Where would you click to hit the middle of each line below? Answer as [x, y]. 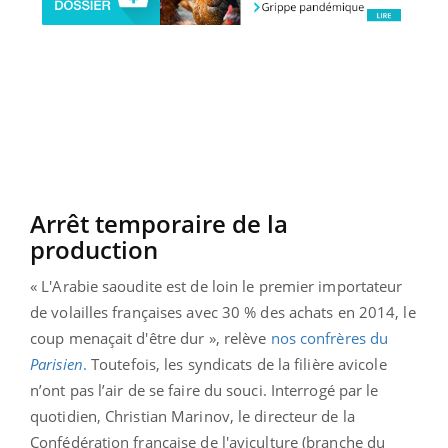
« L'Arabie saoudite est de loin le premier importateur [216, 286]
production [94, 250]
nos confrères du [329, 338]
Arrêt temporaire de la [159, 224]
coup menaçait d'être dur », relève [150, 338]
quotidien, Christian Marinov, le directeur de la [192, 416]
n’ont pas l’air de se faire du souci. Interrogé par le [204, 390]
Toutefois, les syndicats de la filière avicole [236, 364]
